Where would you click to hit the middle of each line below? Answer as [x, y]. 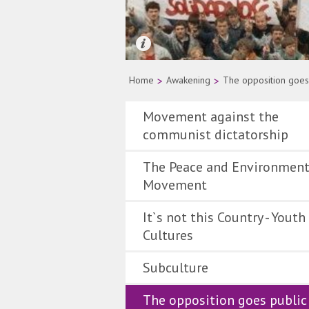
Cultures [168, 235]
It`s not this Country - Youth [224, 217]
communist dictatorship [216, 134]
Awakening [188, 80]
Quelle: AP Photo [166, 67]
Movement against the [211, 117]
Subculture [176, 268]
